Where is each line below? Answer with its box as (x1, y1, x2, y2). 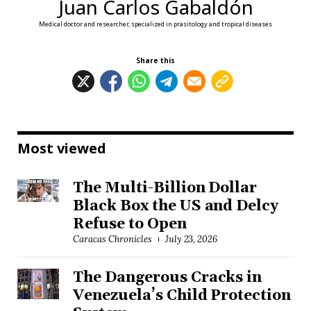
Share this (136, 56, 175, 66)
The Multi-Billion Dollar (73, 179, 258, 198)
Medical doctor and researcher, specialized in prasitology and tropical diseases (39, 19, 272, 29)
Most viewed (17, 139, 106, 158)
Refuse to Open (73, 215, 187, 234)
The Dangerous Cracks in (73, 269, 262, 287)
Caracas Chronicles (73, 233, 152, 246)
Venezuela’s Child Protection (73, 287, 292, 305)
